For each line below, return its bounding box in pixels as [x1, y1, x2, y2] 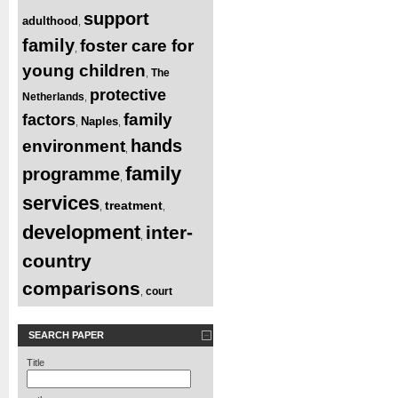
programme [22, 163, 120, 184]
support [84, 8, 149, 28]
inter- [146, 221, 193, 243]
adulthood [22, 13, 78, 28]
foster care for [80, 36, 194, 55]
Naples [81, 114, 118, 128]
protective [90, 85, 166, 104]
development [22, 220, 140, 243]
